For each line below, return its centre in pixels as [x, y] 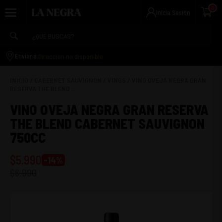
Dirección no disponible [71, 56]
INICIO [19, 80]
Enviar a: [27, 56]
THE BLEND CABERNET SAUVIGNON [107, 123]
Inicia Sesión [173, 12]
